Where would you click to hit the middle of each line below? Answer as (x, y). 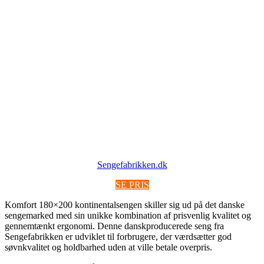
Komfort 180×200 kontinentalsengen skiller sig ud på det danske (125, 205)
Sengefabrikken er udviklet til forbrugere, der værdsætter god (118, 237)
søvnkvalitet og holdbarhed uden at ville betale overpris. (108, 247)
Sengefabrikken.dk (132, 165)
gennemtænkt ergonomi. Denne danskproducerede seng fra (114, 226)
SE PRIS (132, 185)
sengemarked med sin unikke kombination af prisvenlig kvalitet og (128, 216)
